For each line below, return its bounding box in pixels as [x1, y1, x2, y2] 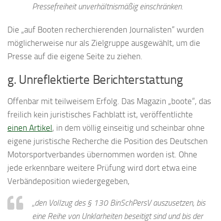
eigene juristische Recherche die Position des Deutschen [7, 136, 208, 146]
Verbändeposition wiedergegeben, [7, 176, 130, 186]
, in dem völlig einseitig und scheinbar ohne [52, 122, 205, 133]
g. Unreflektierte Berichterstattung [7, 72, 183, 87]
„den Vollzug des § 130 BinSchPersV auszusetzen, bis [32, 197, 205, 208]
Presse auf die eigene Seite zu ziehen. [7, 51, 143, 61]
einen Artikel [7, 122, 52, 133]
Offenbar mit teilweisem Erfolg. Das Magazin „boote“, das [7, 96, 211, 106]
